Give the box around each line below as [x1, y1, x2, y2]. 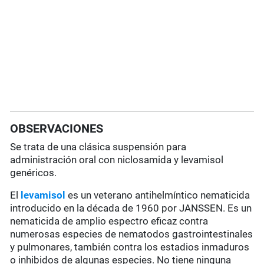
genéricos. [10, 167, 57, 179]
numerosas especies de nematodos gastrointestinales [10, 228, 253, 240]
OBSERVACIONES [10, 121, 104, 136]
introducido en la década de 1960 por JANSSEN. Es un [10, 202, 252, 214]
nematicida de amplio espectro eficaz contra [10, 215, 209, 227]
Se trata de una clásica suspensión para [10, 141, 187, 153]
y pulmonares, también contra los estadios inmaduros [10, 241, 250, 253]
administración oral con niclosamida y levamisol [10, 154, 224, 166]
